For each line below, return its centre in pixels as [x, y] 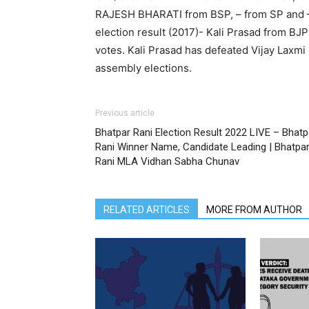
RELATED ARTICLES [147, 210]
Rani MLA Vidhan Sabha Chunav [167, 162]
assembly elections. [143, 68]
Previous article [125, 113]
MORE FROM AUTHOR [254, 210]
